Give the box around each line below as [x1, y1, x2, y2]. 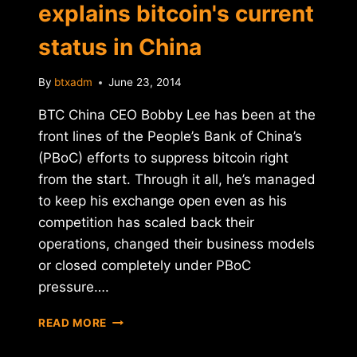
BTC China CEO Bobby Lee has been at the [38, 107, 316, 124]
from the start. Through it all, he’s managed [38, 171, 316, 188]
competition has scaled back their [38, 214, 254, 231]
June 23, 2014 [108, 76, 182, 89]
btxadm [54, 76, 93, 89]
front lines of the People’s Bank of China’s [38, 128, 302, 145]
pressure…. [38, 279, 109, 296]
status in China [38, 33, 202, 61]
